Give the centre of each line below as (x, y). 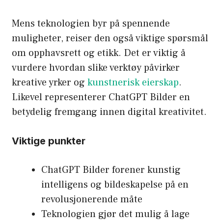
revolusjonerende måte (92, 199)
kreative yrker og (50, 82)
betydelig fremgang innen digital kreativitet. (109, 112)
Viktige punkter (49, 141)
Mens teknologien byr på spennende (91, 23)
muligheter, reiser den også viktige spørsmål (110, 38)
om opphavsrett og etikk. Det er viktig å (99, 53)
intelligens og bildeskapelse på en (115, 184)
